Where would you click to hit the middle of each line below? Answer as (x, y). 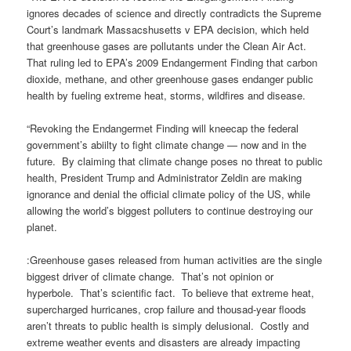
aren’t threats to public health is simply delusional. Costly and (168, 325)
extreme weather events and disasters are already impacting (164, 342)
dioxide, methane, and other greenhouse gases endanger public (170, 78)
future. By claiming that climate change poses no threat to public (175, 161)
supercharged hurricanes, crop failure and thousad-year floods (167, 309)
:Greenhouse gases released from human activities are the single (175, 259)
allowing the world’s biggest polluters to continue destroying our (170, 210)
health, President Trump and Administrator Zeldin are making (165, 177)
